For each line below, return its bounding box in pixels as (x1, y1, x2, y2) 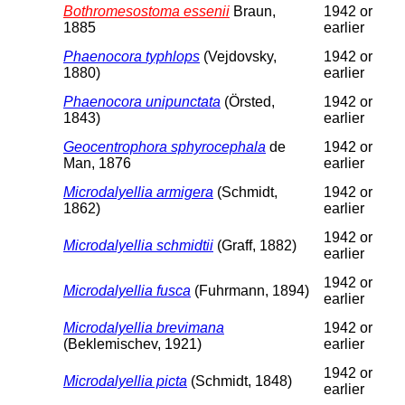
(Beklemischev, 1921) (63, 335, 202, 352)
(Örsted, (221, 93, 275, 109)
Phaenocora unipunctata (63, 93, 221, 109)
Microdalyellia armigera (63, 184, 213, 200)
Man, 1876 (63, 155, 131, 171)
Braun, (230, 3, 276, 19)
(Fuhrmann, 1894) (191, 282, 309, 298)
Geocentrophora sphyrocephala (63, 138, 266, 155)
